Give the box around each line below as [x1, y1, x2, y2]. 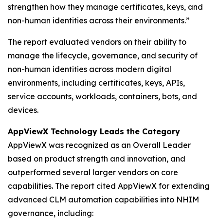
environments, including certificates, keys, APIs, [8, 78, 185, 88]
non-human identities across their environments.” [8, 16, 190, 26]
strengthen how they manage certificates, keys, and [8, 2, 203, 12]
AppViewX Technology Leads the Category [8, 127, 180, 137]
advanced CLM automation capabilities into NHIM [8, 195, 199, 205]
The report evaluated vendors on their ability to [8, 37, 186, 47]
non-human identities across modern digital [8, 64, 171, 74]
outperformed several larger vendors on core [8, 167, 178, 178]
